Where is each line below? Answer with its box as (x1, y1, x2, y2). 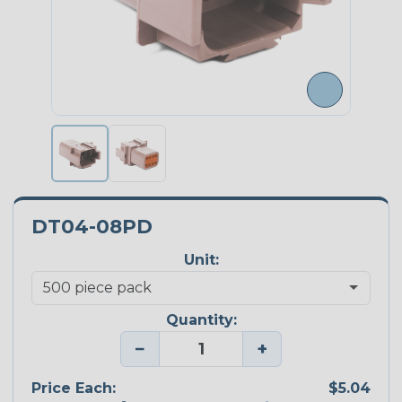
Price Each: (31, 379, 116, 397)
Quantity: (165, 311, 237, 329)
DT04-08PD (31, 214, 153, 239)
